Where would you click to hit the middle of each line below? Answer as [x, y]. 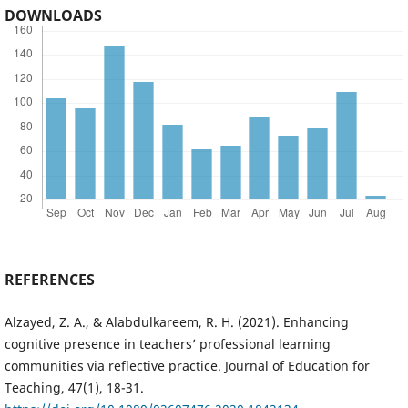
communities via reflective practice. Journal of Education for [187, 365]
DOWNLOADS [53, 15]
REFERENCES [49, 279]
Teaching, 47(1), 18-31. [74, 387]
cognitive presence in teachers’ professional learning [167, 343]
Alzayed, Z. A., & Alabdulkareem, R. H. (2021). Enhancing [176, 321]
